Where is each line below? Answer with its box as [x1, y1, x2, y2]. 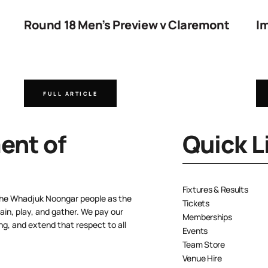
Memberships [182, 211, 232, 223]
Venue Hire [182, 252, 222, 264]
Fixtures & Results [182, 184, 248, 195]
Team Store [182, 239, 225, 250]
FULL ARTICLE [43, 89, 98, 98]
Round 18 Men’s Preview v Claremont [24, 17, 230, 33]
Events [182, 225, 208, 236]
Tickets [182, 197, 209, 209]
